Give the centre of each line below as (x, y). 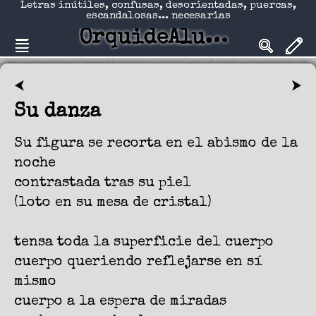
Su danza (57, 112)
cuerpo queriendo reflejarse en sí (138, 263)
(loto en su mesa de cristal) (113, 203)
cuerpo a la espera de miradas (120, 302)
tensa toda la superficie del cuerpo (144, 243)
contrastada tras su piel (103, 184)
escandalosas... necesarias (158, 16)
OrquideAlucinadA (217, 39)
